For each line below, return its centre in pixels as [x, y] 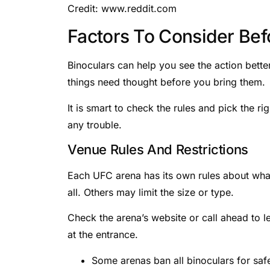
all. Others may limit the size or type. [151, 193]
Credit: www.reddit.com [122, 8]
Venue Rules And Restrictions [158, 150]
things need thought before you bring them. [166, 82]
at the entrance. [103, 235]
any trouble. [95, 124]
